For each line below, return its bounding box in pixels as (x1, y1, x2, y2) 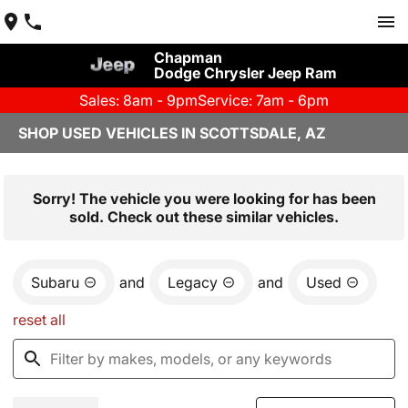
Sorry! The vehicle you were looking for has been (32, 189, 376, 208)
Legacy (168, 273, 218, 291)
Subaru (31, 273, 79, 291)
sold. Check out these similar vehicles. (69, 208, 339, 226)
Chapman (153, 48, 222, 66)
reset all (13, 311, 66, 329)
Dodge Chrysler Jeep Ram (153, 64, 337, 82)
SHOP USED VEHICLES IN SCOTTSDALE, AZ (18, 124, 326, 142)
